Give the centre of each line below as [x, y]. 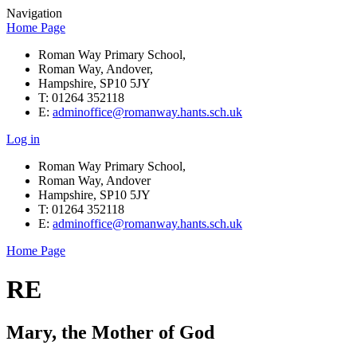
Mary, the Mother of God [110, 332]
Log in [23, 139]
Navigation [34, 13]
